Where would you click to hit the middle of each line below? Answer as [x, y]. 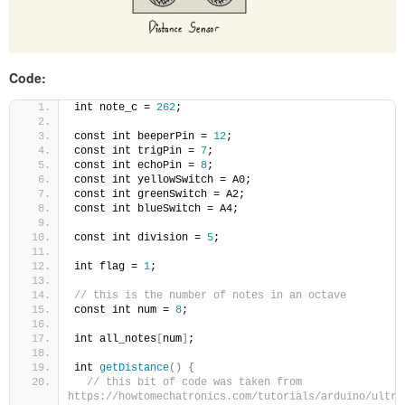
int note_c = [115, 107]
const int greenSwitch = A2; [160, 194]
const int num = [125, 310]
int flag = [109, 266]
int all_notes [115, 339]
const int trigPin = [137, 151]
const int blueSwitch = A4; [156, 208]
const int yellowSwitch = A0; [163, 179]
